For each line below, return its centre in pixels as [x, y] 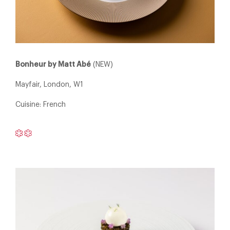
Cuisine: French [41, 105]
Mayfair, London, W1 [49, 85]
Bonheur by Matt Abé [53, 65]
